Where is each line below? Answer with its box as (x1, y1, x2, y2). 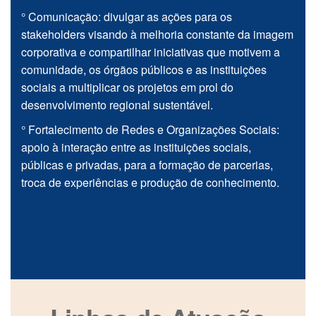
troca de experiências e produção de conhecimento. (21, 174, 279, 191)
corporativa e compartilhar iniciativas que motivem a (21, 44, 280, 61)
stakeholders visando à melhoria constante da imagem (21, 26, 293, 43)
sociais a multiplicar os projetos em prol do (21, 79, 233, 96)
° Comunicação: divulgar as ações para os (21, 8, 232, 25)
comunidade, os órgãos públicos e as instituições (21, 61, 267, 78)
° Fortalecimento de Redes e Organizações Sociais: (21, 121, 279, 138)
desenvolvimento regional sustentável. (21, 97, 213, 114)
